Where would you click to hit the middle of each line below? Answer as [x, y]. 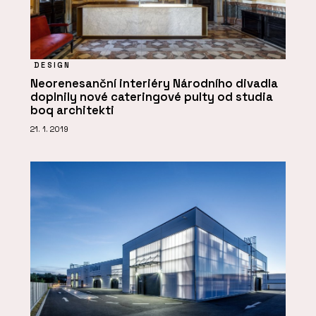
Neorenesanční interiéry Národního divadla [154, 84]
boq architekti [72, 111]
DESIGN [53, 65]
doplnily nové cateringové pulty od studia [152, 97]
